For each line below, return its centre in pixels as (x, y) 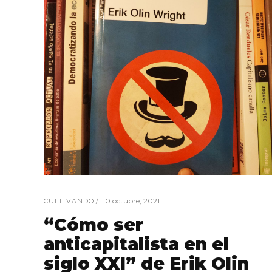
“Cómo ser (93, 224)
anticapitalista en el (136, 244)
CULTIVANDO (69, 201)
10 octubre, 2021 (131, 200)
